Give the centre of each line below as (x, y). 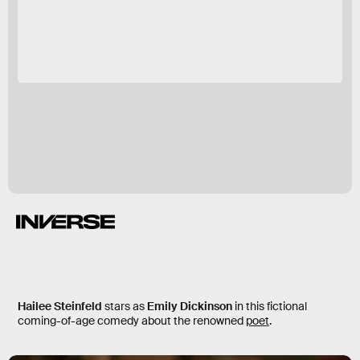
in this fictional (270, 306)
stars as (125, 306)
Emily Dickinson (190, 306)
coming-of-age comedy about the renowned (132, 320)
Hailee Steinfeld (60, 306)
